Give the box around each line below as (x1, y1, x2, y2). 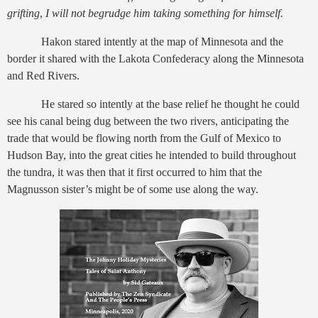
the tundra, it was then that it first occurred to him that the (7, 165, 262, 178)
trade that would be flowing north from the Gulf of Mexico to (7, 131, 281, 144)
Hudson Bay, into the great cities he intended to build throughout (7, 148, 296, 161)
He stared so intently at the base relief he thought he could (41, 97, 300, 110)
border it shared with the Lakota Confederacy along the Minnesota (7, 53, 304, 65)
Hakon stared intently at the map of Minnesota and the (41, 35, 283, 48)
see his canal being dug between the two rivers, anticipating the (7, 114, 289, 127)
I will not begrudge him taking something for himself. (45, 7, 283, 20)
